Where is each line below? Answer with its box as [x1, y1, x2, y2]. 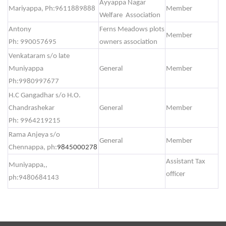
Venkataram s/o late [9, 52, 70, 60]
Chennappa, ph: [9, 144, 57, 151]
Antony [9, 26, 31, 33]
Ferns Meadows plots [99, 26, 164, 33]
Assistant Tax [166, 158, 205, 165]
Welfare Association [99, 12, 160, 19]
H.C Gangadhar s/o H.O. [9, 92, 81, 99]
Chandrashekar [9, 104, 54, 112]
